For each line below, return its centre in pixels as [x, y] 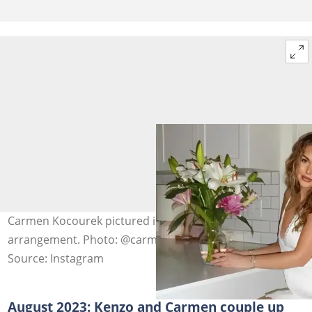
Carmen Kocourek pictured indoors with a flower [135, 221]
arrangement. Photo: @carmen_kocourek [116, 240]
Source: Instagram [55, 259]
